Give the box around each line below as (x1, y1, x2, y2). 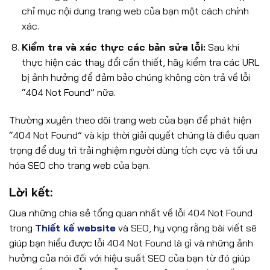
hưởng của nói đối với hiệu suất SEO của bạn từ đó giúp (9, 251, 250, 264)
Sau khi (205, 40, 239, 53)
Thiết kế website (35, 221, 116, 234)
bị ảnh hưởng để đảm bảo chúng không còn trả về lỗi (21, 71, 250, 83)
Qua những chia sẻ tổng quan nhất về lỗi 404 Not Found (9, 206, 253, 219)
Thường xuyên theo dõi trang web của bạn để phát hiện (9, 113, 251, 126)
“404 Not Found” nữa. (21, 86, 116, 98)
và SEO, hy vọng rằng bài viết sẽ (116, 221, 257, 234)
